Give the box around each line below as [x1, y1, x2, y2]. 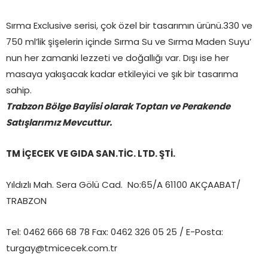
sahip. [6, 83, 32, 96]
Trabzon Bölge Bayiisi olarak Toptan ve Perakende [6, 99, 230, 112]
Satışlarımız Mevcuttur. [6, 115, 112, 129]
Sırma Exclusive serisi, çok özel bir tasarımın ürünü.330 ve [6, 19, 252, 32]
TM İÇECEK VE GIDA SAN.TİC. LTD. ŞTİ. [6, 147, 175, 160]
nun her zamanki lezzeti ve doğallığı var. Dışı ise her [6, 51, 229, 64]
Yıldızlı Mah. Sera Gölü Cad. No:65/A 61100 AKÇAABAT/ [6, 178, 240, 191]
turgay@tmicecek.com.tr [6, 241, 117, 254]
